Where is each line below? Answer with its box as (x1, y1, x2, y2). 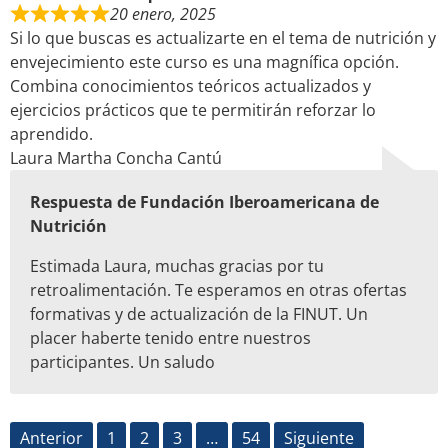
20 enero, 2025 (110, 2, 216, 25)
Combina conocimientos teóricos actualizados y (10, 74, 371, 97)
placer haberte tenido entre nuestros (30, 326, 311, 349)
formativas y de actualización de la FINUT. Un (30, 302, 368, 325)
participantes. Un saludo (30, 350, 215, 373)
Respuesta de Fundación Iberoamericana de (30, 190, 379, 213)
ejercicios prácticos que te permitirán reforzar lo (10, 98, 376, 121)
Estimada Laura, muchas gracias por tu (30, 254, 324, 277)
